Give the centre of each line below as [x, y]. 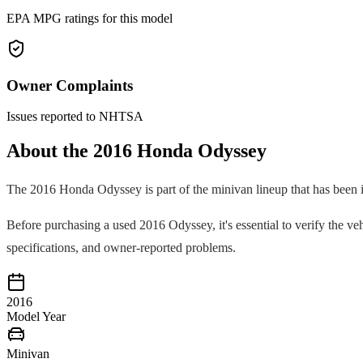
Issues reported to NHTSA [75, 117]
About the [50, 151]
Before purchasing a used [73, 225]
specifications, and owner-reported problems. [121, 248]
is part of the [175, 190]
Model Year [36, 317]
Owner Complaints [70, 85]
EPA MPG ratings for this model [90, 18]
